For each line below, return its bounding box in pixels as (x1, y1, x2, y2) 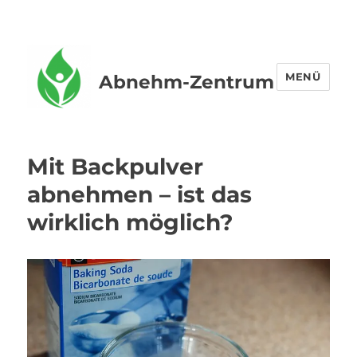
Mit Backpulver (27, 153, 204, 180)
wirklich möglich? (27, 209, 233, 236)
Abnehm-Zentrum (99, 71, 275, 93)
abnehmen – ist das (27, 181, 253, 208)
